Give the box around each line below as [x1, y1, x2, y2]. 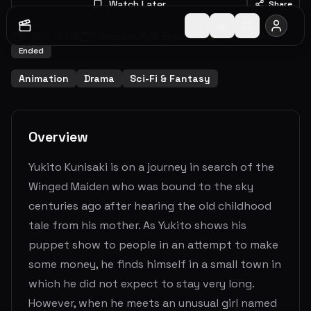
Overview [28, 128, 88, 146]
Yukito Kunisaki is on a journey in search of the [28, 160, 274, 174]
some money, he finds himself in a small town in [28, 257, 281, 271]
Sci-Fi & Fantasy [130, 72, 210, 85]
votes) [246, 31, 275, 42]
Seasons [94, 30, 138, 42]
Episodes [160, 30, 206, 42]
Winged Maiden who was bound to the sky [28, 179, 253, 194]
